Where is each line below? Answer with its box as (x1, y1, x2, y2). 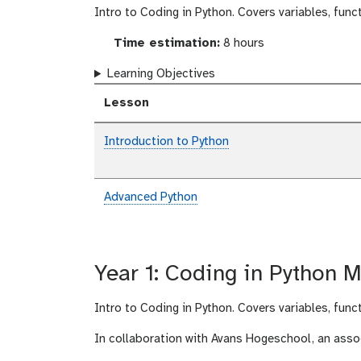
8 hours (219, 37, 264, 51)
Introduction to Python (104, 135, 229, 149)
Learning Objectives (106, 68, 215, 81)
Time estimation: (109, 37, 220, 51)
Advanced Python (104, 191, 197, 205)
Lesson (104, 97, 149, 110)
